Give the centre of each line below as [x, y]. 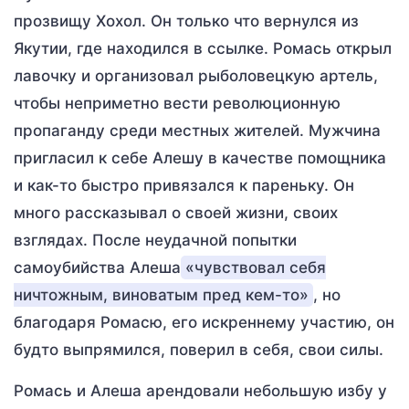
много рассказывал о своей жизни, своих [176, 213]
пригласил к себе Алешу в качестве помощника [200, 158]
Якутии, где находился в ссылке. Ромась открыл [203, 48]
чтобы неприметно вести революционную [177, 103]
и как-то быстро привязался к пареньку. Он [184, 185]
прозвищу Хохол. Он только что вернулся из [186, 21]
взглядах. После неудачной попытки [155, 240]
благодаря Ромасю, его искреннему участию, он [204, 322]
